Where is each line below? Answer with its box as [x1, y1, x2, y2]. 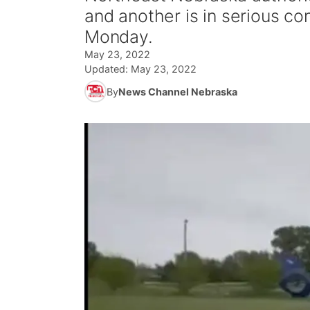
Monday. [84, 26, 153, 47]
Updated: [84, 63, 131, 75]
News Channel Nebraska [118, 85, 237, 98]
